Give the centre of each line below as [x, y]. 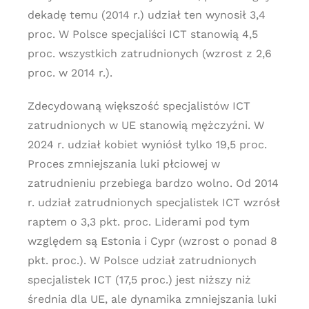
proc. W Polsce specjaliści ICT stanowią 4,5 [142, 34]
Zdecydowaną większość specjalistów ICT [139, 106]
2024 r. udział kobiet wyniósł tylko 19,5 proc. [147, 144]
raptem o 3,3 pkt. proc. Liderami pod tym [138, 222]
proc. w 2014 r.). [70, 73]
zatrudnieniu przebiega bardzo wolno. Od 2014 [153, 183]
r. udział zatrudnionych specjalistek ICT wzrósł [153, 202]
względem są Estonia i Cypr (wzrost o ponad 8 [152, 241]
